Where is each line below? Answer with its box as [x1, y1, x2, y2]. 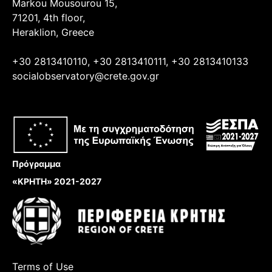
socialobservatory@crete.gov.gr [12, 70, 159, 82]
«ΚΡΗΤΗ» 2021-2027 [12, 176, 101, 187]
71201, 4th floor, [12, 12, 85, 24]
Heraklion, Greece [12, 26, 94, 38]
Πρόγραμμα [12, 158, 61, 169]
